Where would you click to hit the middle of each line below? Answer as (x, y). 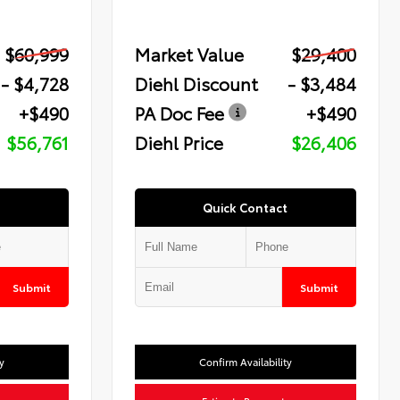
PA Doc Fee (180, 113)
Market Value (190, 54)
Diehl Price (179, 142)
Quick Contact (246, 208)
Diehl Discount (197, 83)
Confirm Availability (246, 362)
